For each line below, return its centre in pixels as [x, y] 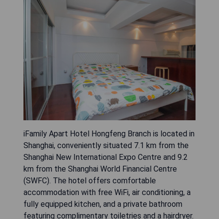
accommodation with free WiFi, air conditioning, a [107, 193]
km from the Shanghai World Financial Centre [100, 169]
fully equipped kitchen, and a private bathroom [103, 204]
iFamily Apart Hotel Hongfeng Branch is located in [109, 134]
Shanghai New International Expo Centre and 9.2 [106, 157]
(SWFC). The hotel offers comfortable [90, 181]
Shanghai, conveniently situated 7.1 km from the [106, 146]
